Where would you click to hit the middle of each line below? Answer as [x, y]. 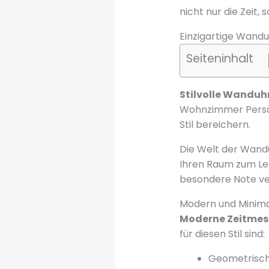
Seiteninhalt [219, 59]
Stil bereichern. [215, 124]
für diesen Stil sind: [222, 234]
